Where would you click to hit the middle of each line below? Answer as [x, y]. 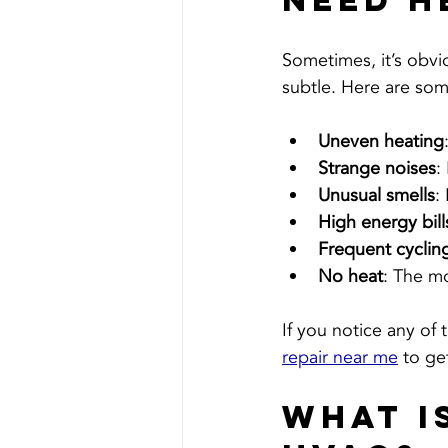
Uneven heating [381, 142]
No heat [350, 277]
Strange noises [377, 169]
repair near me [340, 358]
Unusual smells [376, 196]
